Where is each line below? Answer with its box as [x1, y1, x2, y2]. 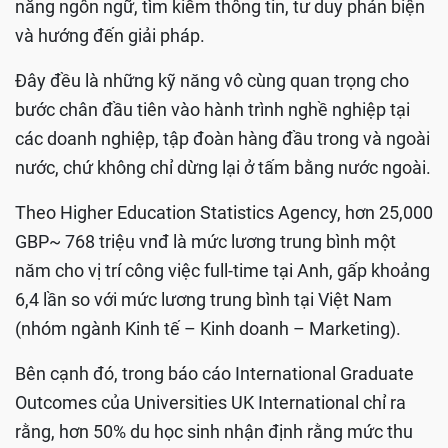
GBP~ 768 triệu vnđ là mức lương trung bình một [15, 231, 396, 253]
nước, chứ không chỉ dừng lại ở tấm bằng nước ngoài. [15, 157, 431, 179]
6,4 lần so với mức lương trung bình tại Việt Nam [15, 289, 392, 311]
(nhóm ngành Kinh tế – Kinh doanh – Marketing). [15, 318, 405, 340]
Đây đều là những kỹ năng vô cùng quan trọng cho [15, 70, 409, 92]
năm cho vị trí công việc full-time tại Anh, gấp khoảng [15, 260, 430, 282]
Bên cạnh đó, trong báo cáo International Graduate [15, 363, 414, 385]
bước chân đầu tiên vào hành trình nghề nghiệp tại [15, 99, 410, 121]
